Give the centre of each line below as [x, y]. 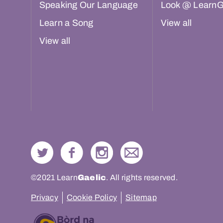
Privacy [45, 198]
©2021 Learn [54, 178]
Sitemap [141, 198]
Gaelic [92, 178]
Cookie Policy [92, 198]
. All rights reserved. [142, 178]
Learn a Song [66, 23]
